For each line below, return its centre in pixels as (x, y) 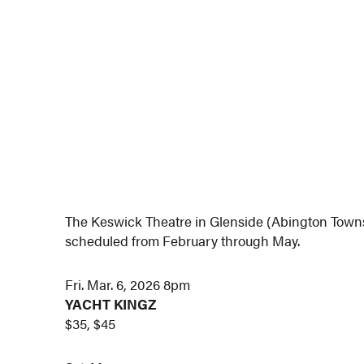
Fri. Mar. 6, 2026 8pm (128, 284)
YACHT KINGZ (111, 303)
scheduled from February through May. (183, 241)
